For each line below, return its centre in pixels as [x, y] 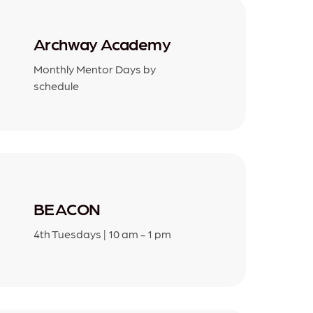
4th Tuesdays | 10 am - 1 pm [102, 233]
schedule [56, 85]
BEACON [67, 208]
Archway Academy [102, 43]
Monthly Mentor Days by [95, 68]
